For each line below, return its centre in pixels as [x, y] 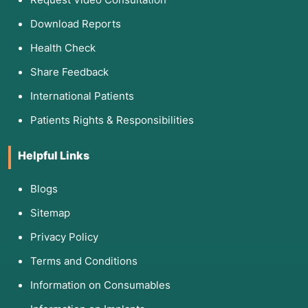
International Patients [82, 96]
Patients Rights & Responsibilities [112, 120]
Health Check [63, 48]
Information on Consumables [100, 285]
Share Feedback [69, 72]
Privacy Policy [64, 237]
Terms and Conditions [84, 261]
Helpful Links [54, 156]
